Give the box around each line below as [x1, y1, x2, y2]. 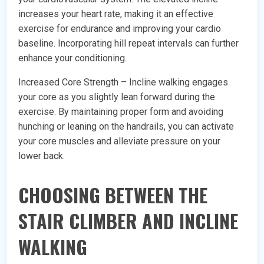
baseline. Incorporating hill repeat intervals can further [18, 38, 239, 49]
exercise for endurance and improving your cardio [18, 23, 222, 35]
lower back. [18, 150, 65, 162]
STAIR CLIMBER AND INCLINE [18, 207, 239, 235]
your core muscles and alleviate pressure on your [18, 136, 221, 147]
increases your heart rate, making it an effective [18, 8, 214, 20]
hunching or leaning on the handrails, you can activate [18, 121, 235, 133]
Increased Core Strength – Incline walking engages [18, 77, 229, 88]
